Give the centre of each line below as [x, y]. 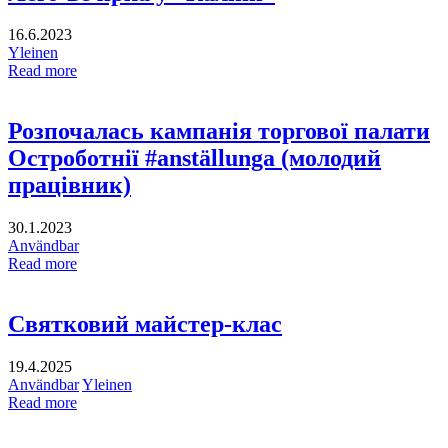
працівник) [69, 185]
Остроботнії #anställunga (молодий [194, 158]
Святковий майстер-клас [145, 324]
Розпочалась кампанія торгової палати [219, 131]
